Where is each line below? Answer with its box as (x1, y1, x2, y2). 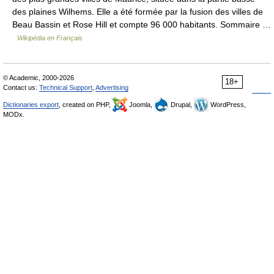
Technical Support (39, 84, 92, 91)
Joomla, (127, 101, 154, 108)
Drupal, (169, 101, 194, 108)
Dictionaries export (3, 101, 59, 108)
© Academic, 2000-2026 (3, 74, 74, 81)
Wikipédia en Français (17, 34, 83, 42)
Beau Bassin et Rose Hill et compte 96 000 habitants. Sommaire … (12, 20, 271, 29)
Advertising (95, 84, 128, 91)
